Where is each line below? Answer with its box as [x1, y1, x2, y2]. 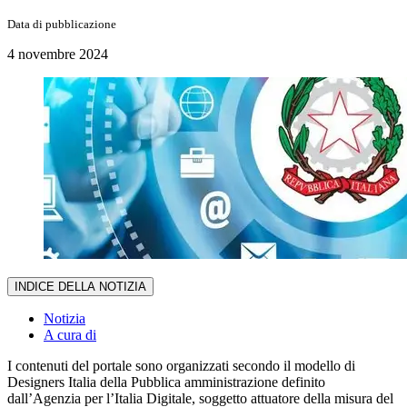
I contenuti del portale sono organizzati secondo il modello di [7, 357, 355, 373]
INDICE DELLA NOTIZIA [15, 279, 146, 293]
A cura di [44, 326, 96, 342]
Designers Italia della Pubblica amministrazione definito [7, 373, 325, 390]
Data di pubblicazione [7, 16, 116, 31]
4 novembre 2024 [7, 45, 108, 62]
